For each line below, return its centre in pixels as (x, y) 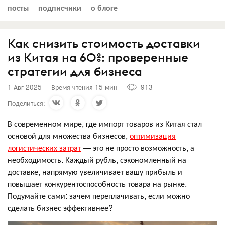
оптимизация (153, 135)
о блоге (104, 7)
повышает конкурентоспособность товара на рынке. (97, 183)
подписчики (60, 7)
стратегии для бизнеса (75, 71)
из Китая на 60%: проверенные (98, 57)
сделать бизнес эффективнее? (60, 207)
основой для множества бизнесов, (69, 135)
